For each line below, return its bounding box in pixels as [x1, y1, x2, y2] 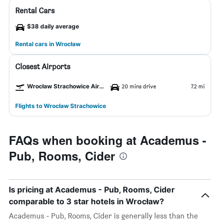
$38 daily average [27, 23, 79, 30]
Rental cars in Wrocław [15, 40, 81, 48]
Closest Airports [15, 62, 70, 71]
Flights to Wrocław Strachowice [15, 102, 106, 110]
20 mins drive [122, 82, 156, 90]
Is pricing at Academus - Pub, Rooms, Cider [9, 185, 175, 194]
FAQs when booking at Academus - [9, 132, 206, 148]
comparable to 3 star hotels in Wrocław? [9, 196, 164, 206]
